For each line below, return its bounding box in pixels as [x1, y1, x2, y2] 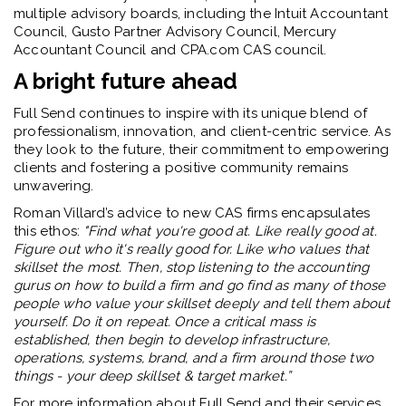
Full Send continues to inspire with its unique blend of [14, 105, 368, 122]
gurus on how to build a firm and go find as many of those [14, 277, 386, 295]
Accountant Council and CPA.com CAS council [14, 42, 324, 59]
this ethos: [14, 223, 81, 240]
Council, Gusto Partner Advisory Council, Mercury [14, 24, 337, 41]
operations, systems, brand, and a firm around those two [14, 350, 374, 367]
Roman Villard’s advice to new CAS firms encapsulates [14, 205, 371, 222]
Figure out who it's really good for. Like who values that [14, 241, 370, 258]
